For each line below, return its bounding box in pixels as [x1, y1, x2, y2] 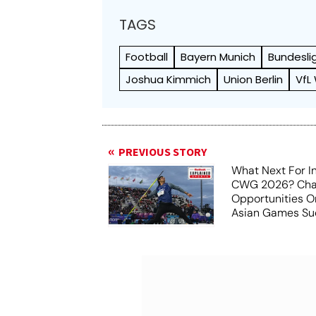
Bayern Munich [181, 49, 256, 64]
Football [126, 49, 169, 64]
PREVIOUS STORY [119, 144, 207, 160]
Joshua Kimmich [126, 71, 212, 87]
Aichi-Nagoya [231, 219, 302, 234]
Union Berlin [224, 71, 284, 87]
